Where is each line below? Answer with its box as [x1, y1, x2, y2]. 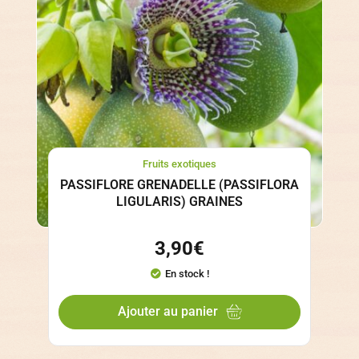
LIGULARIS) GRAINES [116, 194, 243, 210]
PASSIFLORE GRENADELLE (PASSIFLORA [60, 177, 299, 193]
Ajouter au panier [117, 304, 218, 320]
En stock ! [164, 267, 209, 280]
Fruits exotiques [143, 157, 216, 170]
